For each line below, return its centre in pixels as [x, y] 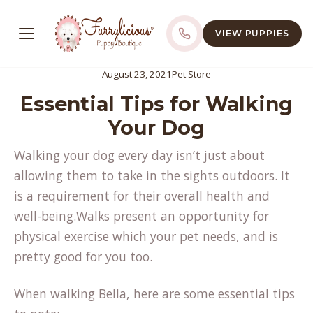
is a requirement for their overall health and [142, 196]
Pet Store [191, 74]
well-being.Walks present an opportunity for [141, 216]
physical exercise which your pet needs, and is [146, 236]
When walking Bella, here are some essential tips [154, 293]
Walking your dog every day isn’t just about [139, 155]
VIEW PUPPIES [252, 33]
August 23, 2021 [137, 74]
